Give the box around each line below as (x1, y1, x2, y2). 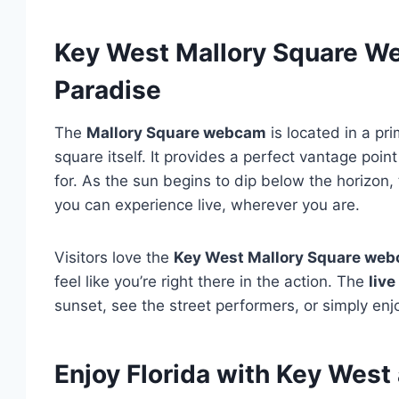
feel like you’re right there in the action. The (54, 273, 369, 291)
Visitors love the (54, 248, 174, 267)
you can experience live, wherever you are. (54, 196, 360, 215)
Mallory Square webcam (86, 124, 266, 142)
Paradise (54, 75, 161, 106)
